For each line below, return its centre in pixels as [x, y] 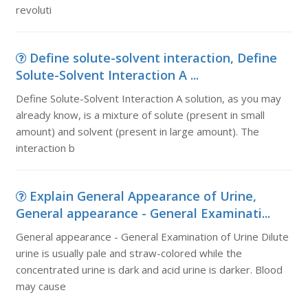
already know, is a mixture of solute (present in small [140, 115]
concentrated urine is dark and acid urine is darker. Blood [149, 269]
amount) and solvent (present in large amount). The [137, 131]
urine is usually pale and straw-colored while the [129, 253]
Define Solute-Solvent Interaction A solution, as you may [148, 98]
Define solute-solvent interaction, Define [153, 58]
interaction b [45, 148]
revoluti [33, 10]
